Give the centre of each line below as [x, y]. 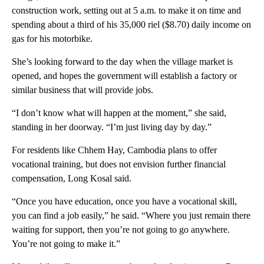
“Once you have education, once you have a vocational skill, [124, 201]
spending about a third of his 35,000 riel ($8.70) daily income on [131, 24]
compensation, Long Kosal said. [72, 178]
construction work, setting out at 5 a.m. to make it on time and [126, 10]
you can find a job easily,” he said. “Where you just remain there [131, 215]
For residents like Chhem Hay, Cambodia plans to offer [114, 150]
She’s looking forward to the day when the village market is [122, 61]
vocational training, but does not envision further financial [119, 164]
